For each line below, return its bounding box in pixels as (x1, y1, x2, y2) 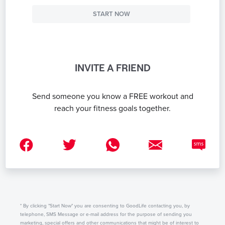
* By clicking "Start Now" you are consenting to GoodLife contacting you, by (20, 202, 190, 209)
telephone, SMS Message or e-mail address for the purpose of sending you (20, 211, 192, 217)
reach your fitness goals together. (54, 103, 171, 114)
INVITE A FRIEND (74, 61, 151, 73)
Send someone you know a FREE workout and (32, 91, 193, 101)
